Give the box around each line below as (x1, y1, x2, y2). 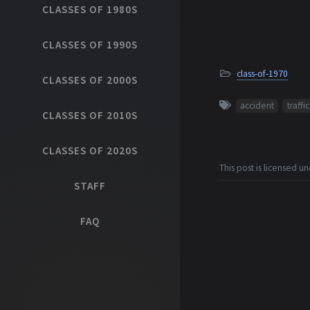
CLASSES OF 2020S (42, 144, 138, 157)
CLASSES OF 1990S (42, 38, 138, 51)
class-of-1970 (236, 68, 288, 80)
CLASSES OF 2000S (42, 73, 138, 86)
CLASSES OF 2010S (42, 109, 138, 122)
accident (239, 100, 274, 111)
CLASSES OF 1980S (42, 3, 138, 16)
